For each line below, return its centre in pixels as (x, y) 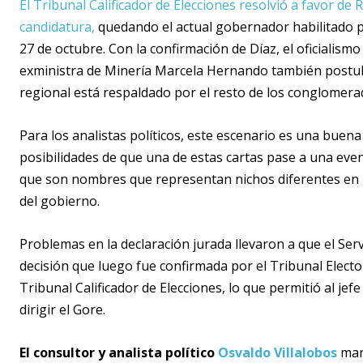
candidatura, (57, 27)
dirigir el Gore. (62, 310)
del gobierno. (60, 201)
